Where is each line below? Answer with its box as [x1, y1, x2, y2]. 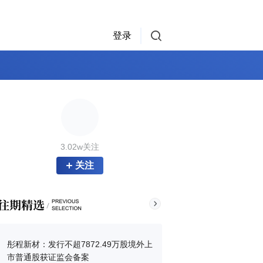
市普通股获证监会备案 [7, 252, 89, 262]
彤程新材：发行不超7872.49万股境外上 [7, 240, 153, 249]
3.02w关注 [60, 142, 99, 151]
